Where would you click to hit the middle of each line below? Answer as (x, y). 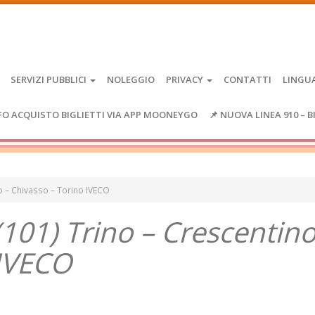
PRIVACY (186, 79)
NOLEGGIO (131, 79)
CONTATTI (247, 79)
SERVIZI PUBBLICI (50, 79)
